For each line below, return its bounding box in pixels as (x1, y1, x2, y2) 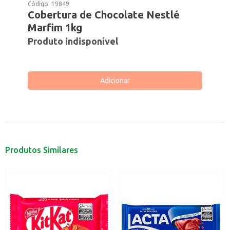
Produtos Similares (5, 145, 78, 155)
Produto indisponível (28, 36, 119, 46)
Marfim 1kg (28, 22, 83, 33)
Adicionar (100, 76, 130, 85)
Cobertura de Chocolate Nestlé (28, 9, 180, 21)
